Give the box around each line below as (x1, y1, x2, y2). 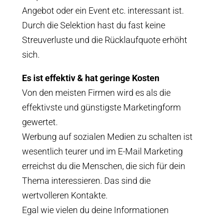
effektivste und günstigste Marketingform (22, 102, 181, 112)
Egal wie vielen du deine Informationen (22, 205, 169, 215)
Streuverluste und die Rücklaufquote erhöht (22, 35, 187, 45)
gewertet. (22, 117, 58, 127)
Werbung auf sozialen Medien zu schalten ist (22, 131, 193, 142)
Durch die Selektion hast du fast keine (22, 20, 165, 30)
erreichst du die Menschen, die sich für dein (22, 161, 185, 171)
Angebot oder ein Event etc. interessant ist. (22, 5, 184, 16)
